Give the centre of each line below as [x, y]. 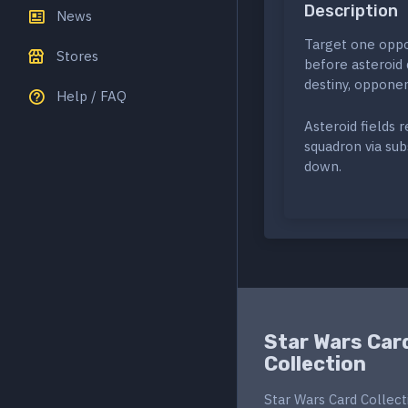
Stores [77, 56]
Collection [315, 364]
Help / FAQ [92, 96]
